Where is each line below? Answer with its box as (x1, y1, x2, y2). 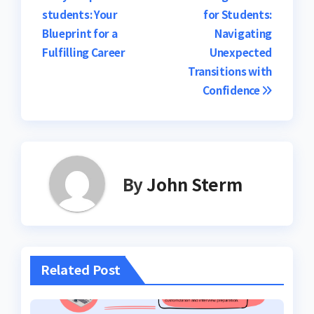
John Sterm (146, 171, 243, 196)
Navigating (214, 25, 272, 41)
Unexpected (210, 44, 272, 60)
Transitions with (187, 63, 272, 79)
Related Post (40, 260, 121, 279)
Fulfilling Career (42, 44, 125, 60)
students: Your (42, 6, 118, 22)
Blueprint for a (42, 25, 118, 41)
